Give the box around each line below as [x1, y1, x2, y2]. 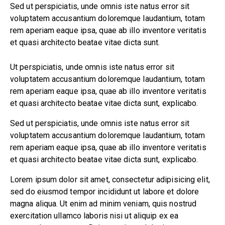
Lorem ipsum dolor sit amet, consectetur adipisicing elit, [10, 175, 210, 185]
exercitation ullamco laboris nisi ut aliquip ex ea [10, 211, 179, 221]
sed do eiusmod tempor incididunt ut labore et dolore [10, 187, 199, 197]
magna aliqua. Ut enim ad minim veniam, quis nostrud [10, 199, 197, 209]
